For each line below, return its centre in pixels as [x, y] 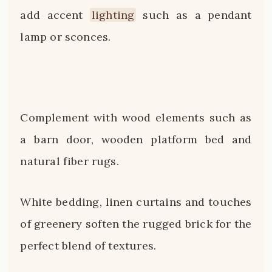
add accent [55, 15]
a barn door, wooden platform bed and [136, 139]
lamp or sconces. [66, 37]
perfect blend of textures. [88, 246]
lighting [113, 15]
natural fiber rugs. [70, 161]
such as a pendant [194, 15]
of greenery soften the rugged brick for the [136, 224]
